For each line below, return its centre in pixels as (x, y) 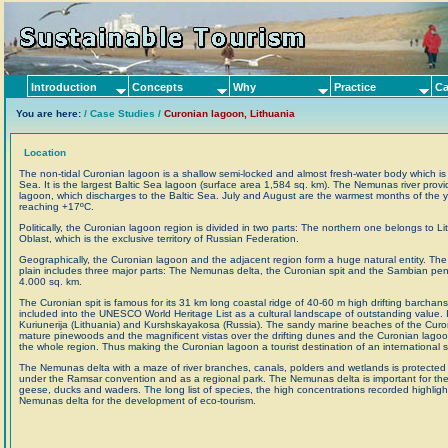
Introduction (64, 87)
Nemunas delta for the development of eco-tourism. (137, 400)
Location (45, 152)
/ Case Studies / (124, 113)
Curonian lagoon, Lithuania (229, 113)
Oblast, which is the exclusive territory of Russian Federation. (159, 238)
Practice (355, 87)
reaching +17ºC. (56, 206)
